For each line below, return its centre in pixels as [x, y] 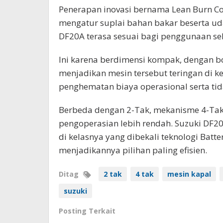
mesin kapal [189, 174]
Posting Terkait [87, 211]
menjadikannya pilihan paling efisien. [133, 150]
